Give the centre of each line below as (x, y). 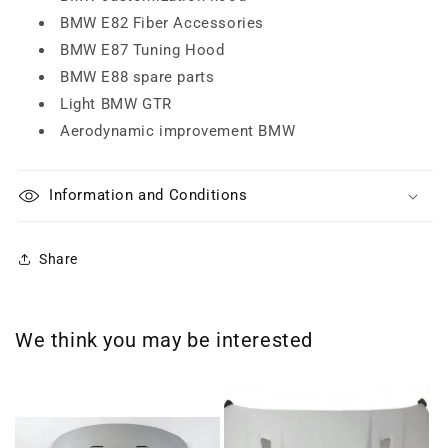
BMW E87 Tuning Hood (142, 50)
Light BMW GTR (116, 104)
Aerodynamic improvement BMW (178, 131)
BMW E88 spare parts (137, 77)
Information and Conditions (148, 195)
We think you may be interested (164, 340)
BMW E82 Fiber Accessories (162, 23)
